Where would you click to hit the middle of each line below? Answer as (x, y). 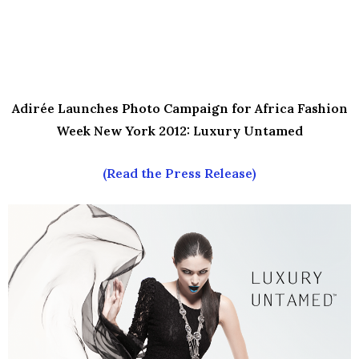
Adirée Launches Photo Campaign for (131, 108)
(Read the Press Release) (179, 173)
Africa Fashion (301, 108)
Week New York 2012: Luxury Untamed (179, 130)
